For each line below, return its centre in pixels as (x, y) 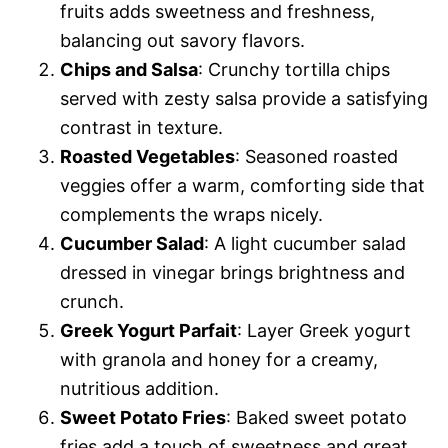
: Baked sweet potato (316, 417)
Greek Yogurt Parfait (148, 330)
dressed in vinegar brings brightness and (232, 272)
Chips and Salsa (129, 69)
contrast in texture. (141, 127)
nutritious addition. (139, 388)
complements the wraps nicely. (191, 214)
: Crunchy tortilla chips (294, 69)
